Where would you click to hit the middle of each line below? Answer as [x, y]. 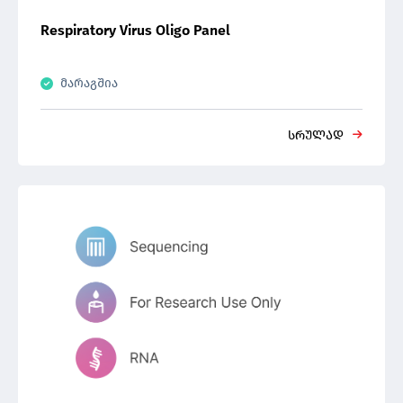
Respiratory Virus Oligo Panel [135, 30]
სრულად [316, 135]
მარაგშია [89, 83]
